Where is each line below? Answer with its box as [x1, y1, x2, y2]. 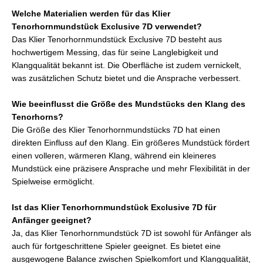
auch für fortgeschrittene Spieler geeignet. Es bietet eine [12, 241, 221, 251]
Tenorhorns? [12, 112, 63, 122]
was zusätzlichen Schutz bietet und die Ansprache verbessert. [12, 73, 241, 83]
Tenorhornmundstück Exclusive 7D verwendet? [12, 22, 202, 31]
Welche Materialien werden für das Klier [12, 9, 170, 18]
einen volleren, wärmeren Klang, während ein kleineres [12, 151, 216, 160]
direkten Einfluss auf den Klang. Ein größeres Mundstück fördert [12, 138, 249, 147]
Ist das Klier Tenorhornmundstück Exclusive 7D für [12, 203, 216, 212]
